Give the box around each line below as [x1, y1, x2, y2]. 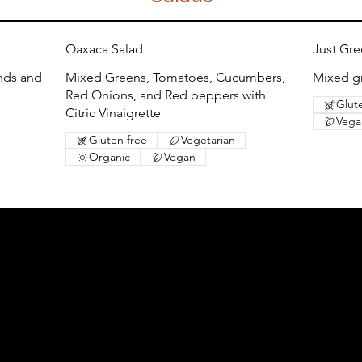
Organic [88, 149, 130, 164]
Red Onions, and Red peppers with [65, 87, 266, 103]
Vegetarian [180, 133, 235, 147]
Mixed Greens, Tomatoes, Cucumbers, [65, 69, 285, 85]
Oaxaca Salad [65, 41, 143, 57]
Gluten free [88, 133, 147, 147]
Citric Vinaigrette [65, 105, 161, 120]
